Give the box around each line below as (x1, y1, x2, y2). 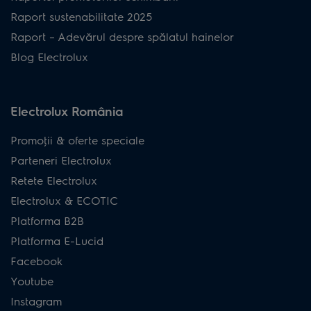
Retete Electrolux (10, 172, 97, 187)
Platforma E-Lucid (10, 233, 103, 248)
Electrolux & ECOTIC (10, 192, 118, 208)
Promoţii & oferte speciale (10, 132, 144, 147)
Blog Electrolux (10, 49, 88, 64)
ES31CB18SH (214, 80, 276, 94)
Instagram (10, 293, 62, 308)
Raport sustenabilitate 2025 (10, 8, 152, 24)
